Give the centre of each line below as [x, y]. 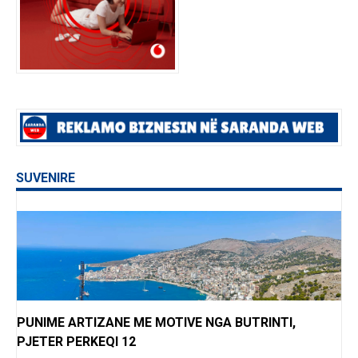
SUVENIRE [46, 178]
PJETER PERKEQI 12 [76, 342]
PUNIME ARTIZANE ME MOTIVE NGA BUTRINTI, [156, 323]
